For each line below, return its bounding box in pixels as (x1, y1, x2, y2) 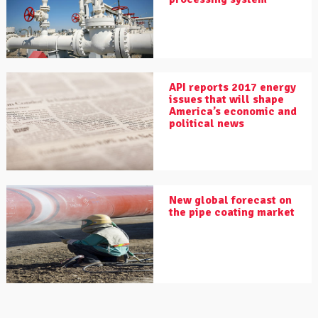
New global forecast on (169, 193, 292, 208)
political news (169, 116, 244, 131)
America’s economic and (169, 104, 297, 119)
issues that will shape (169, 92, 284, 107)
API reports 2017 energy (169, 80, 296, 95)
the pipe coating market (169, 205, 295, 220)
